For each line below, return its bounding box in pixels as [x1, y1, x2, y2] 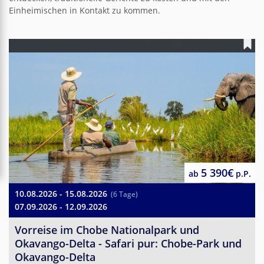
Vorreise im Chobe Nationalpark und [15, 222, 199, 237]
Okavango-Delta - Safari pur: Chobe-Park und [15, 236, 242, 250]
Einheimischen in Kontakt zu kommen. [9, 4, 160, 16]
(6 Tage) [109, 189, 138, 199]
